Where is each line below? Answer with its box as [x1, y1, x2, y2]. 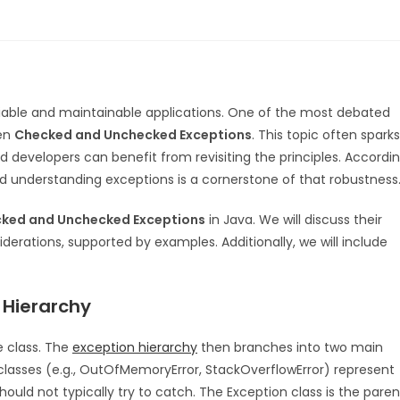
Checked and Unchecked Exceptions [14, 125, 252, 144]
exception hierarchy [72, 337, 197, 356]
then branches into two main [197, 337, 383, 356]
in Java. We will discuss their [205, 210, 382, 229]
